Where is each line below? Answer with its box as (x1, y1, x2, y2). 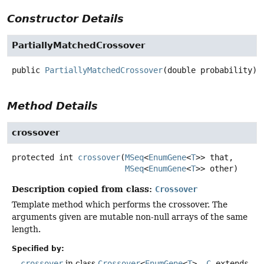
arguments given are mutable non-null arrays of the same (12, 212, 247, 222)
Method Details (7, 100, 98, 113)
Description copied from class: (12, 184, 155, 194)
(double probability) (163, 65, 257, 75)
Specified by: (12, 245, 64, 253)
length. (12, 225, 41, 235)
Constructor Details (7, 12, 124, 25)
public (12, 65, 40, 75)
